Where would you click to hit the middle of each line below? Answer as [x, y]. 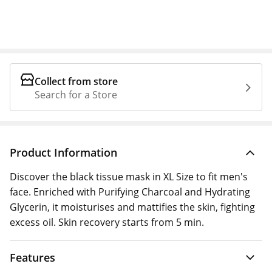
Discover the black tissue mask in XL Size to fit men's [129, 177]
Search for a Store [76, 95]
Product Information [63, 152]
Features [32, 257]
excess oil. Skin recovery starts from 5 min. [107, 222]
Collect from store [76, 81]
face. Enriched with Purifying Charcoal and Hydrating [130, 192]
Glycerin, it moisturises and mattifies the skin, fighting [132, 207]
